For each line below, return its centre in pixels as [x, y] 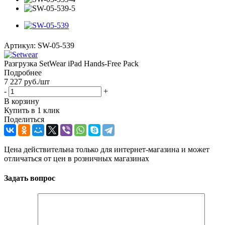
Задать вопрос [30, 178]
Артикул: [20, 45]
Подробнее [23, 72]
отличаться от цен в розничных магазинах [77, 158]
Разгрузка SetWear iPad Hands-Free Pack [71, 63]
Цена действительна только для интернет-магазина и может [107, 149]
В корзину [22, 101]
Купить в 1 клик [32, 110]
